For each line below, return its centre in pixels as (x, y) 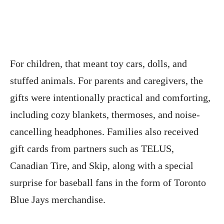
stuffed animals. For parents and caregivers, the (106, 80)
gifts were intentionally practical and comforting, (110, 97)
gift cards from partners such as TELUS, (92, 148)
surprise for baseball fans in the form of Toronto (108, 182)
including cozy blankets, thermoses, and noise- (105, 114)
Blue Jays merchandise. (58, 199)
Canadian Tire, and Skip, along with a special (102, 165)
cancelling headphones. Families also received (104, 131)
